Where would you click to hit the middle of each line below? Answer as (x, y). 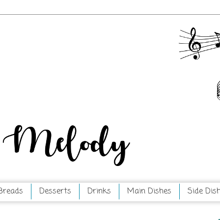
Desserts (55, 192)
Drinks (99, 192)
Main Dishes (149, 192)
